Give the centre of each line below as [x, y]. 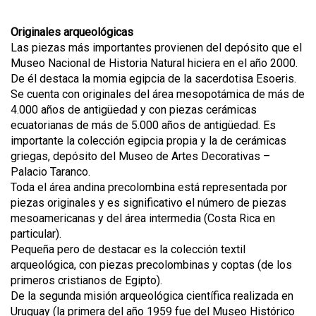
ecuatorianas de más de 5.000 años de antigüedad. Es [143, 125]
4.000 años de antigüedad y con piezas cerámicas [134, 109]
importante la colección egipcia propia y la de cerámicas [148, 140]
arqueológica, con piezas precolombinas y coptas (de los [151, 265]
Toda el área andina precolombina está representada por [149, 187]
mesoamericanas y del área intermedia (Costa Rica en [143, 218]
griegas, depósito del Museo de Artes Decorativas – [140, 156]
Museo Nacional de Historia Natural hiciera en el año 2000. [154, 63]
